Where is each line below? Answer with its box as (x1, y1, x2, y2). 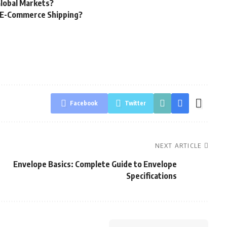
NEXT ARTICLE (155, 141, 202, 149)
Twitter (124, 99, 146, 107)
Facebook (69, 99, 98, 107)
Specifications (126, 171, 177, 181)
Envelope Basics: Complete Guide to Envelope (13, 159, 177, 169)
